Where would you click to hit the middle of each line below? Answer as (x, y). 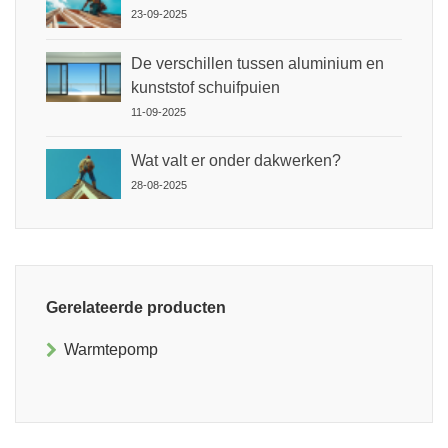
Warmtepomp (111, 349)
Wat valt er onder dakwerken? (236, 160)
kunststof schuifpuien (205, 87)
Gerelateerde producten (136, 307)
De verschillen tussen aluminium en (257, 63)
